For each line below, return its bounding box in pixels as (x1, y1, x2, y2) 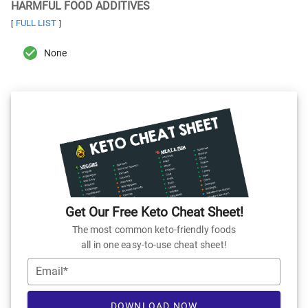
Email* (36, 265, 68, 278)
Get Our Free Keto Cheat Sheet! (65, 204, 243, 221)
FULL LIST (16, 18, 56, 28)
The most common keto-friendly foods (71, 224, 236, 236)
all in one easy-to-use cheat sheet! (81, 239, 227, 251)
